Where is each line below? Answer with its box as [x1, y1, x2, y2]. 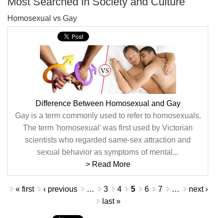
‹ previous [43, 185, 77, 193]
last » [102, 197, 121, 205]
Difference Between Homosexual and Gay [35, 99, 181, 108]
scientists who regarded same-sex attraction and [25, 136, 191, 144]
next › [188, 185, 208, 193]
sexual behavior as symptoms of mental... [37, 148, 179, 156]
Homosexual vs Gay [7, 14, 77, 22]
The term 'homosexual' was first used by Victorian [23, 124, 193, 132]
